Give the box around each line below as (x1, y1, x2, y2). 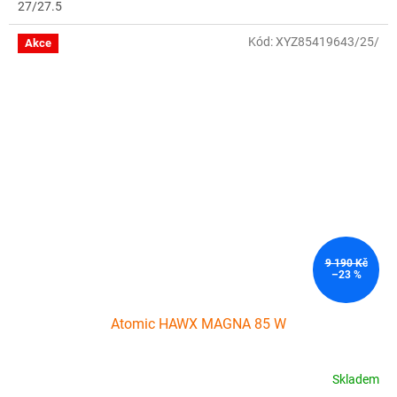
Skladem (332, 372, 379, 387)
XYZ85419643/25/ (276, 35, 379, 50)
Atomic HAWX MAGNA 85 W (111, 315, 286, 332)
